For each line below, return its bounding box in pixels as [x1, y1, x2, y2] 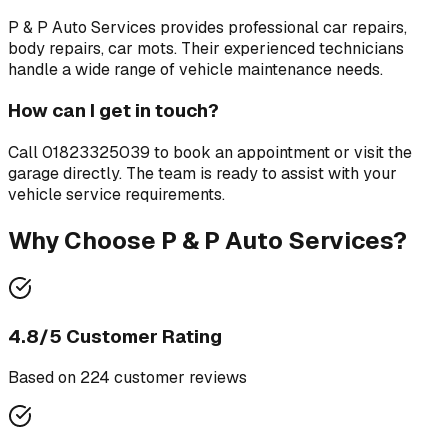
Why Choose [8, 224, 161, 256]
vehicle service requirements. [8, 183, 225, 205]
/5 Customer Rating [39, 323, 222, 349]
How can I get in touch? [8, 98, 219, 124]
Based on [8, 367, 80, 389]
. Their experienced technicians [174, 37, 404, 59]
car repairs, [323, 16, 407, 38]
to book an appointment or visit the [150, 141, 412, 163]
